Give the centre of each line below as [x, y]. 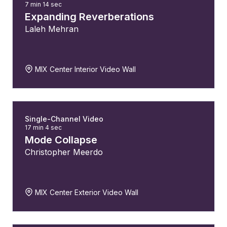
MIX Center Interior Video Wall [84, 69]
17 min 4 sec [43, 127]
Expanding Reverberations [89, 17]
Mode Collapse [61, 140]
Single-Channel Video [64, 119]
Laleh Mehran [52, 29]
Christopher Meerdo [64, 152]
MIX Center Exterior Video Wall [86, 192]
